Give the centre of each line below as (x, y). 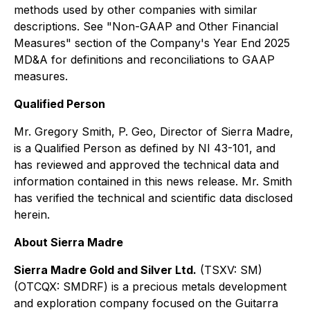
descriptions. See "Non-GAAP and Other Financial (146, 26)
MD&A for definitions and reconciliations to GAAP (144, 60)
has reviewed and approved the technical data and (146, 165)
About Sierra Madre (69, 242)
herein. (32, 215)
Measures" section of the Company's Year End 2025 (152, 43)
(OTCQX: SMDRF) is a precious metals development (150, 286)
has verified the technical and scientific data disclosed (153, 198)
